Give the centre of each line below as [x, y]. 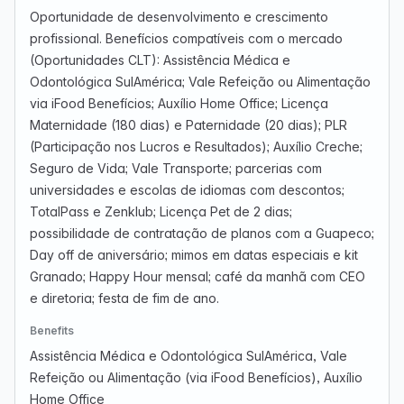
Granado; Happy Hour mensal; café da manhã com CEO [197, 276]
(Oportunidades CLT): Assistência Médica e [160, 60]
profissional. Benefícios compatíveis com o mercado [186, 38]
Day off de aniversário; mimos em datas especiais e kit [194, 255]
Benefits [52, 331]
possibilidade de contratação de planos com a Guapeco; [202, 233]
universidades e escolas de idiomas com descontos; [187, 190]
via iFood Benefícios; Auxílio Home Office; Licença [179, 103]
